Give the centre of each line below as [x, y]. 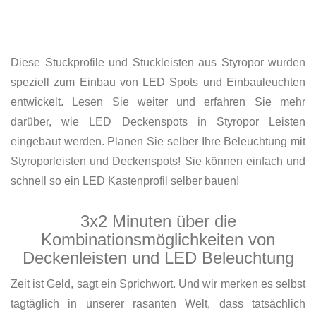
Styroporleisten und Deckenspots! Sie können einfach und [158, 161]
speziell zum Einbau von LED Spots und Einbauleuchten [158, 82]
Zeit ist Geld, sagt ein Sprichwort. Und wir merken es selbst [158, 284]
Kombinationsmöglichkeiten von [158, 239]
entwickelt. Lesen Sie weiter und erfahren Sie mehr [158, 102]
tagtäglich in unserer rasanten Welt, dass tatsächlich [158, 303]
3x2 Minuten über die [158, 221]
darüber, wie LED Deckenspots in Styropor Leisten [158, 121]
